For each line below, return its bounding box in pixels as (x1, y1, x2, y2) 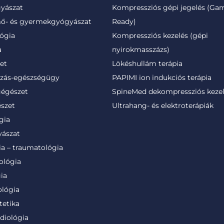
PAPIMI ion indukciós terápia (112, 73, 211, 82)
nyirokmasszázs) (112, 45, 169, 54)
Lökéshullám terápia (112, 59, 182, 68)
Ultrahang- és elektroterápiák (112, 101, 213, 110)
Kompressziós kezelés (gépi (112, 31, 208, 40)
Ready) (112, 17, 136, 26)
